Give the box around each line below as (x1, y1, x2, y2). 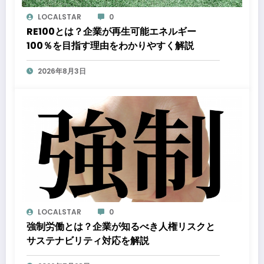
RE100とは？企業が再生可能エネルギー (27, 25, 196, 39)
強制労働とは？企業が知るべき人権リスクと (27, 220, 215, 234)
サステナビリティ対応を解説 (27, 234, 149, 248)
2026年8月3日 (38, 66, 86, 77)
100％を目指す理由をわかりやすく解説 (27, 39, 194, 53)
